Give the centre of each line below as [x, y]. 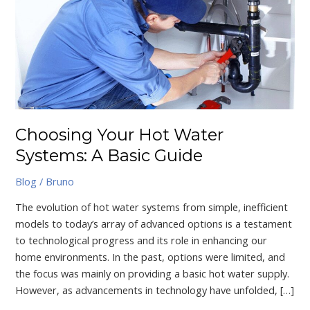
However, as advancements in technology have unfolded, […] [155, 290]
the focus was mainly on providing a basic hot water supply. [153, 274]
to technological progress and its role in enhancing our [142, 240]
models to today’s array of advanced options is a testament [154, 224]
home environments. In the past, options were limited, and [151, 257]
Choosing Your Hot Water [120, 135]
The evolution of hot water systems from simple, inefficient [152, 207]
